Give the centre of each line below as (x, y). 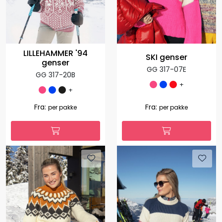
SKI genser (166, 57)
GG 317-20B (55, 75)
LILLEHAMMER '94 (55, 54)
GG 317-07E (166, 70)
